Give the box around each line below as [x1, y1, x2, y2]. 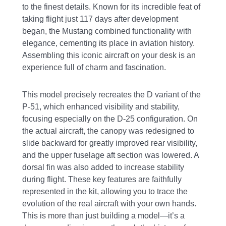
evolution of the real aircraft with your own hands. [22, 199, 197, 208]
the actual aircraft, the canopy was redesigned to [22, 126, 195, 135]
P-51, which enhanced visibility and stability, [22, 102, 180, 111]
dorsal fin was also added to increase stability [22, 162, 185, 172]
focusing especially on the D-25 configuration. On [22, 114, 198, 123]
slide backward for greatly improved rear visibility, [22, 138, 198, 147]
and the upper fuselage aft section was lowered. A [22, 150, 199, 159]
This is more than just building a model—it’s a [22, 211, 185, 220]
